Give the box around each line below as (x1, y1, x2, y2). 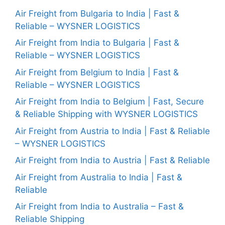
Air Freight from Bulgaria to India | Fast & (15, 8, 179, 19)
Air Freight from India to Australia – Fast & (15, 201, 184, 211)
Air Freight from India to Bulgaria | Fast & (15, 38, 179, 48)
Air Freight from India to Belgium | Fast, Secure (15, 96, 204, 106)
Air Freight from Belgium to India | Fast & (15, 67, 179, 77)
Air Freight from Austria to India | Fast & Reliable (15, 126, 210, 136)
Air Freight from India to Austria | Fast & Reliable (15, 155, 210, 165)
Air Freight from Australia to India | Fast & (15, 172, 182, 182)
